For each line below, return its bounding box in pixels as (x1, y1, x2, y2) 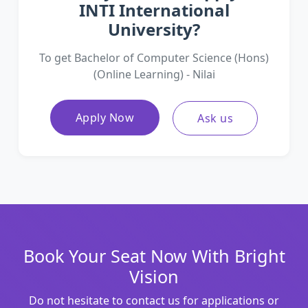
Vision (129, 265, 179, 289)
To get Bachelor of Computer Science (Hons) (39, 49, 269, 65)
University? (108, 17, 200, 41)
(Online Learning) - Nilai (93, 66, 215, 82)
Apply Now (75, 109, 135, 125)
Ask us (197, 111, 234, 126)
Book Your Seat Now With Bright (23, 244, 285, 268)
